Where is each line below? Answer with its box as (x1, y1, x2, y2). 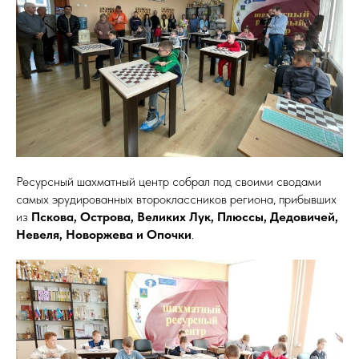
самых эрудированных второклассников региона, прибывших (16, 192, 337, 207)
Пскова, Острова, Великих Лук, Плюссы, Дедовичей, (31, 209, 338, 224)
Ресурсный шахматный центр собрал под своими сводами (16, 174, 321, 189)
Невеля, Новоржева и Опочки (16, 227, 192, 242)
